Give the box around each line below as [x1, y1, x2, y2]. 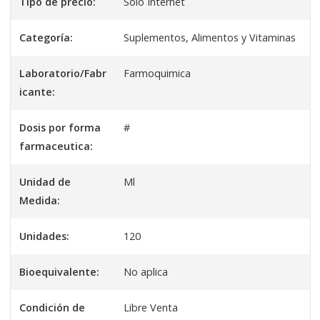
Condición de [19, 301, 85, 314]
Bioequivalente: [19, 265, 99, 279]
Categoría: [19, 31, 73, 44]
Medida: [19, 194, 60, 207]
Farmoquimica [124, 66, 191, 80]
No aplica [124, 265, 169, 279]
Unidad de [19, 175, 71, 189]
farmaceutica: [19, 139, 93, 153]
